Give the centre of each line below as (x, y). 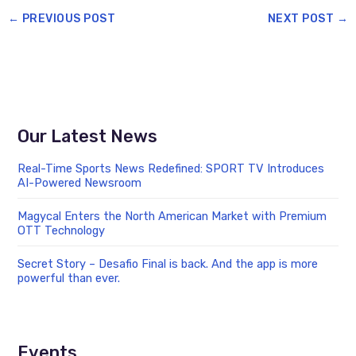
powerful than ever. (69, 279)
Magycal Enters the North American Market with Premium (172, 217)
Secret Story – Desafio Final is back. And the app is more (168, 264)
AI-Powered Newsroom (80, 183)
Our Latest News (88, 136)
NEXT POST (302, 19)
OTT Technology (62, 231)
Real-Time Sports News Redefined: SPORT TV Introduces (171, 169)
